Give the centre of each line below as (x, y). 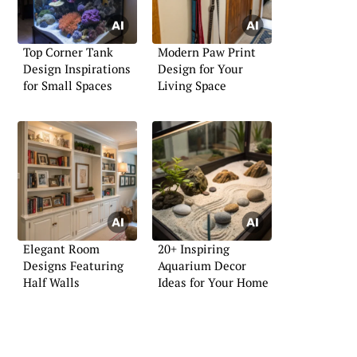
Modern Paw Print (207, 51)
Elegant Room (61, 249)
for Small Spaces (68, 85)
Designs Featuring (73, 266)
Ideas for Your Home (213, 282)
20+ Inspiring (194, 249)
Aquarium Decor (202, 266)
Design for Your (200, 68)
